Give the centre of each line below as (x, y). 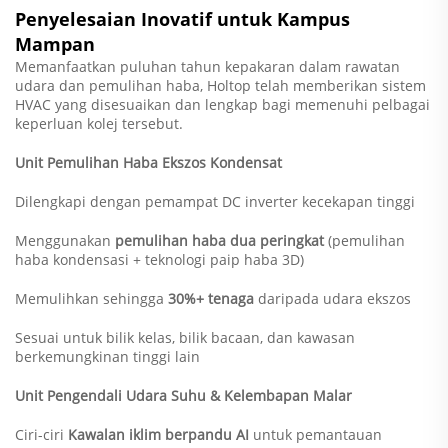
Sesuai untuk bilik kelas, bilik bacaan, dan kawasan (185, 337)
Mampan (55, 43)
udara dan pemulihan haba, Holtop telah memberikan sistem (220, 85)
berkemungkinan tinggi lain (107, 356)
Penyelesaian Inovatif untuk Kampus (182, 18)
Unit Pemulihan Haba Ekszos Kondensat (148, 162)
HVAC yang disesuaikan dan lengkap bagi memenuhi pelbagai (222, 104)
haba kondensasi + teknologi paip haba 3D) (159, 259)
